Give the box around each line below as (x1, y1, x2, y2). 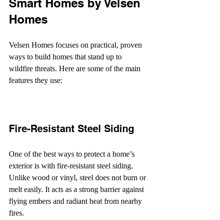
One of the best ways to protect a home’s (9, 149, 137, 158)
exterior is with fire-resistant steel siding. (9, 161, 135, 170)
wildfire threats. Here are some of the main (9, 64, 142, 73)
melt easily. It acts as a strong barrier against (9, 185, 146, 193)
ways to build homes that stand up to (9, 52, 124, 61)
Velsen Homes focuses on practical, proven (9, 40, 144, 49)
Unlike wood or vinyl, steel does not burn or (9, 173, 148, 182)
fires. (9, 208, 24, 217)
